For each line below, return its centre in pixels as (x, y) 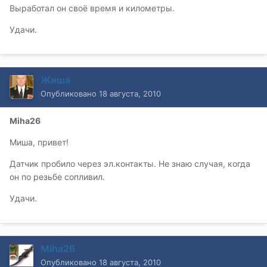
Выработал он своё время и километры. (92, 8)
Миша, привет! (39, 142)
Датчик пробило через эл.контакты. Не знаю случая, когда (130, 164)
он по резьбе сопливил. (57, 177)
